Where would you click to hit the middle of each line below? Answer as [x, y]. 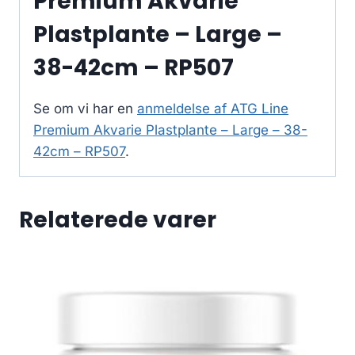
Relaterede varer [118, 220]
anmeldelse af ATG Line [213, 109]
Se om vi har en [85, 109]
